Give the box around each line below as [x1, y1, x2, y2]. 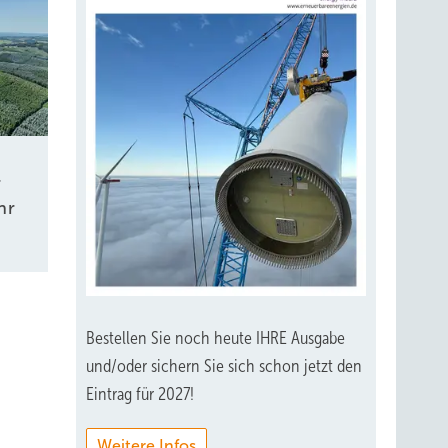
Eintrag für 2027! [86, 383, 194, 404]
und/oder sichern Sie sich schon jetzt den [86, 355, 362, 376]
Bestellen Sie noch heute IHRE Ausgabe [86, 327, 345, 348]
